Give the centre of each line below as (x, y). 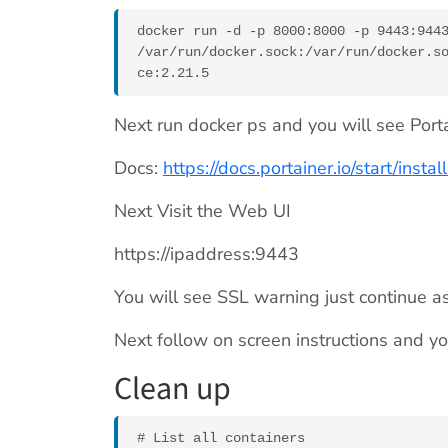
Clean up (172, 389)
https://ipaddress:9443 (206, 254)
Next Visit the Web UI (202, 211)
